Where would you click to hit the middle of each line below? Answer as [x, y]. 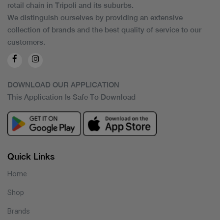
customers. [26, 42]
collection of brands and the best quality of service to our [104, 29]
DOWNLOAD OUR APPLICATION [63, 84]
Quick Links [31, 156]
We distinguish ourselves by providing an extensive [95, 17]
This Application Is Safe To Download [71, 97]
